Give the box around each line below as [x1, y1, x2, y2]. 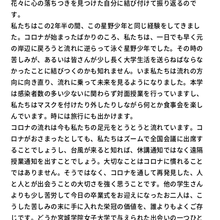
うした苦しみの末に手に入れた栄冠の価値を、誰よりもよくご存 [11, 201, 203, 211]
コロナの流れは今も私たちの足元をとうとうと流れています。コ [11, 122, 203, 132]
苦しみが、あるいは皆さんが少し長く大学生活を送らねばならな [11, 55, 203, 64]
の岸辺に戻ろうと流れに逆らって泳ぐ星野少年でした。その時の [11, 43, 203, 53]
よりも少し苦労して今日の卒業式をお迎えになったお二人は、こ [11, 190, 203, 199]
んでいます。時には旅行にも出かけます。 [11, 111, 137, 120]
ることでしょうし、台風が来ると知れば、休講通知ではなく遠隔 [11, 145, 203, 154]
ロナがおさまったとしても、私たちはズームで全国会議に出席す [11, 134, 203, 143]
